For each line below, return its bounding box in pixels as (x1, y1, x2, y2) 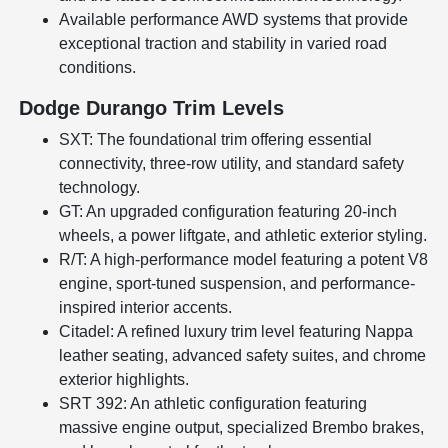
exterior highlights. (59, 371, 190, 389)
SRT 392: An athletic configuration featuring (59, 395, 368, 413)
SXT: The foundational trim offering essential (59, 131, 373, 149)
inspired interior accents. (59, 299, 233, 317)
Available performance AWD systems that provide (59, 11, 409, 29)
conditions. (59, 59, 137, 77)
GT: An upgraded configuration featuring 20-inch (59, 203, 398, 221)
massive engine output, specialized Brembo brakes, (59, 419, 425, 437)
